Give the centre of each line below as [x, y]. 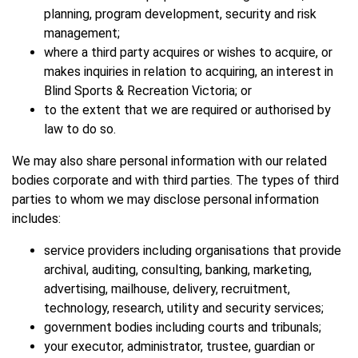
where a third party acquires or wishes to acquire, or [188, 53]
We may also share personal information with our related [169, 161]
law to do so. [80, 129]
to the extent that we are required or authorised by [187, 110]
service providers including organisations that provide [193, 251]
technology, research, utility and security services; [184, 308]
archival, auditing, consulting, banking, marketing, [178, 270]
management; [82, 34]
